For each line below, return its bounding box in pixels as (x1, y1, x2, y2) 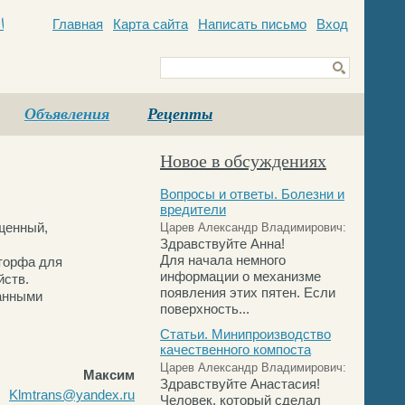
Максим (83, 367, 135, 382)
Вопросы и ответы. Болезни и (160, 186, 344, 202)
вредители (160, 202, 226, 217)
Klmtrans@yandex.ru (9, 387, 135, 402)
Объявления (24, 105, 109, 123)
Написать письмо (198, 16, 306, 32)
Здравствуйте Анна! (160, 236, 285, 251)
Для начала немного (160, 252, 286, 268)
